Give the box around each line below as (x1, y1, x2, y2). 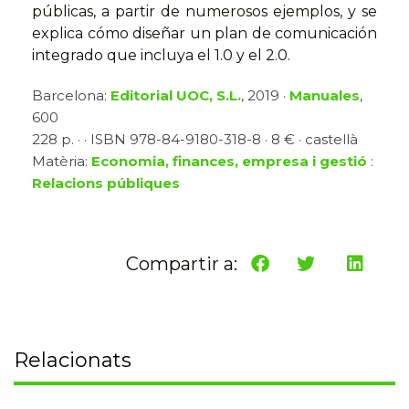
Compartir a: (126, 253, 237, 276)
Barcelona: (32, 87, 110, 105)
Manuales (289, 87, 360, 105)
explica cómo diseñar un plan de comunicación (32, 25, 377, 43)
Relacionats (14, 348, 131, 373)
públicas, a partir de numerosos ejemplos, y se (32, 3, 377, 21)
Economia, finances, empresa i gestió (91, 152, 367, 171)
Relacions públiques (32, 174, 180, 193)
